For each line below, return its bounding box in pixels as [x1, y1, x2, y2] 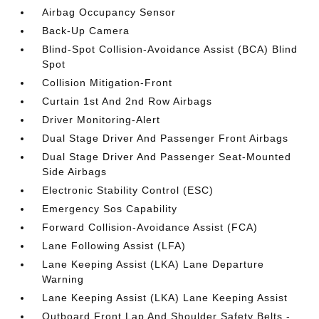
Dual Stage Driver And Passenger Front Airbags [42, 132, 289, 144]
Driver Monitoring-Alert [42, 113, 161, 125]
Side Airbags [42, 165, 108, 177]
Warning [42, 273, 85, 285]
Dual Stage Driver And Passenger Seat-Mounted [42, 150, 292, 162]
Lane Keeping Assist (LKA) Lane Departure [42, 258, 265, 270]
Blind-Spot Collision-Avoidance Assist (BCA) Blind [42, 43, 298, 55]
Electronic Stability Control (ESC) [42, 184, 214, 196]
